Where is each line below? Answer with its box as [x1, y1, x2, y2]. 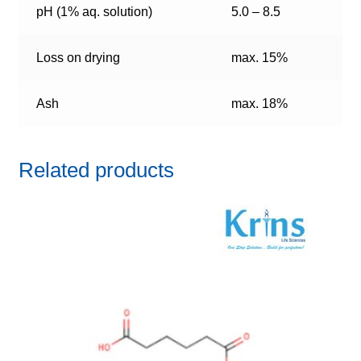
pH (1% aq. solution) [36, 5, 153, 19]
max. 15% [231, 51, 288, 65]
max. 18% [231, 97, 288, 111]
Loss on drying [36, 51, 121, 65]
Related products [18, 158, 174, 181]
